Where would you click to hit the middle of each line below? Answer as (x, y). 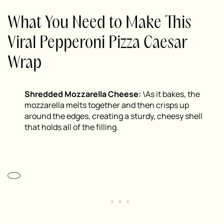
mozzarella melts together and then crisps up (107, 105)
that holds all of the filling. (71, 127)
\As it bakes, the (171, 94)
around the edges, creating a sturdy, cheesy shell (113, 116)
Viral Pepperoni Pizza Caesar (97, 43)
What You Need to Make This (99, 23)
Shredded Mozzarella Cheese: (83, 94)
